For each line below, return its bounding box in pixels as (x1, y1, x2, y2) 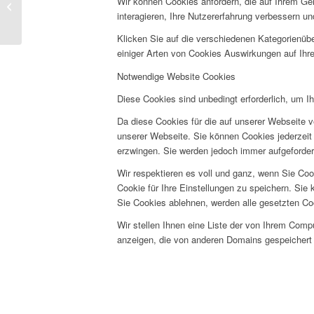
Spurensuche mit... (25, 22, 102, 36)
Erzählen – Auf (25, 8, 85, 22)
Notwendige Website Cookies (117, 69, 235, 83)
